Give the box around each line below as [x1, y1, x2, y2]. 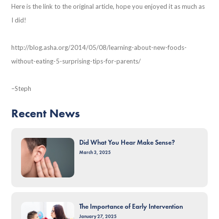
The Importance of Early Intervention [79, 202, 183, 211]
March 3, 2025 [79, 149, 111, 155]
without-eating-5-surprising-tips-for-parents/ [11, 57, 141, 65]
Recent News [11, 106, 80, 120]
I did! [11, 16, 27, 24]
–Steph [11, 84, 33, 92]
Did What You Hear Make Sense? [79, 138, 175, 147]
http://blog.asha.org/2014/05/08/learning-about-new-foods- [11, 43, 187, 51]
